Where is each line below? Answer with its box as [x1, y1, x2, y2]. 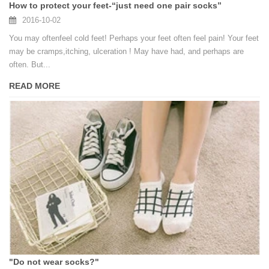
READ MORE [9, 81, 60, 91]
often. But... [9, 60, 50, 70]
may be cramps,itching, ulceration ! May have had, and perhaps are [9, 47, 244, 56]
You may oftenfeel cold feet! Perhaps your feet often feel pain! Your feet [9, 34, 259, 43]
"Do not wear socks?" [9, 256, 99, 267]
